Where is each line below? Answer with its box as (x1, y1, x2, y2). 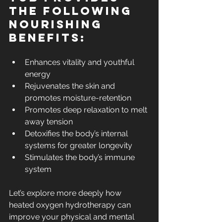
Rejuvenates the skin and (25, 81, 117, 91)
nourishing (9, 17, 107, 32)
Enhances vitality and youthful (25, 57, 136, 67)
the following (9, 4, 137, 18)
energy (25, 69, 51, 79)
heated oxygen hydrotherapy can (9, 200, 133, 210)
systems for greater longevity (25, 141, 132, 151)
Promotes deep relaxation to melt (25, 105, 149, 115)
